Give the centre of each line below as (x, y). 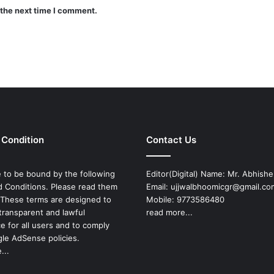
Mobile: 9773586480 (185, 200)
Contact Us (171, 140)
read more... (169, 213)
